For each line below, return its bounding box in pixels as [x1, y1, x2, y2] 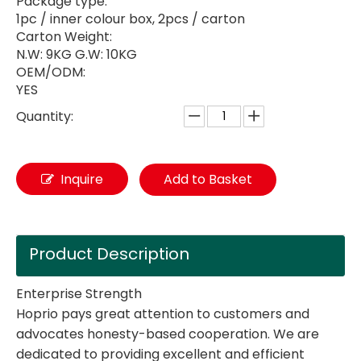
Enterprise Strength [16, 284, 142, 303]
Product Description [29, 243, 189, 265]
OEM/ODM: [16, 63, 85, 81]
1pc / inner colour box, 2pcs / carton [16, 10, 245, 28]
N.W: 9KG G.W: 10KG [16, 45, 137, 64]
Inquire [60, 170, 103, 189]
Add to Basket [164, 170, 252, 189]
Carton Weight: [16, 27, 112, 46]
